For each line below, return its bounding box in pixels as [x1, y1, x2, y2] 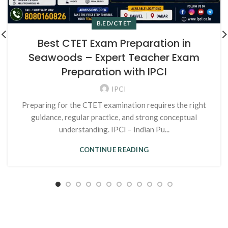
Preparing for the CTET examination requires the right [22, 100, 206, 109]
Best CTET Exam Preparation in [37, 36, 191, 50]
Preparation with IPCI [61, 64, 167, 79]
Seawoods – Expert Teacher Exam [28, 50, 199, 65]
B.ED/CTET [96, 19, 132, 27]
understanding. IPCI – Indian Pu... [59, 124, 169, 134]
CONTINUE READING [79, 145, 149, 154]
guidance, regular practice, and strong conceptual [31, 112, 197, 122]
